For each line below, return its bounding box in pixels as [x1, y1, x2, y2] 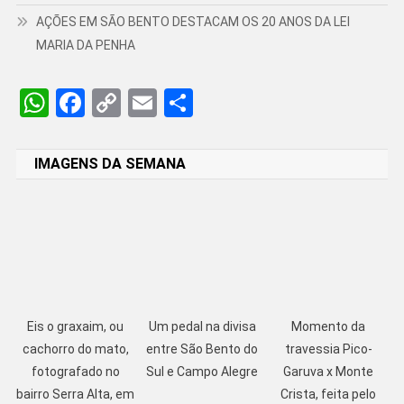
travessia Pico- [284, 342, 372, 357]
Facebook [84, 85, 205, 120]
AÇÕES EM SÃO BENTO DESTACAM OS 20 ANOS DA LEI [35, 14, 350, 29]
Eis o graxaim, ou [27, 319, 124, 335]
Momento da [291, 319, 366, 335]
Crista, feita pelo [280, 387, 377, 402]
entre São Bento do [146, 342, 259, 357]
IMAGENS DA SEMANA [33, 154, 186, 172]
